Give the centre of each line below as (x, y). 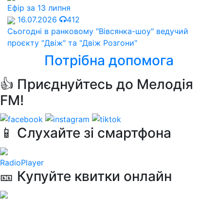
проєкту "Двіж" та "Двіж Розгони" (72, 43)
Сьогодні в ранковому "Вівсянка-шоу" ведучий (98, 31)
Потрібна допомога (109, 60)
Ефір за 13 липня (39, 8)
